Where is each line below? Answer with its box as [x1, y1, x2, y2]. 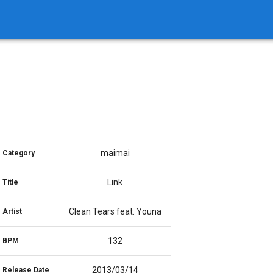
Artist [2, 207, 22, 216]
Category [2, 149, 35, 157]
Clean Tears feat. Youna [68, 207, 161, 216]
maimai [100, 148, 130, 158]
